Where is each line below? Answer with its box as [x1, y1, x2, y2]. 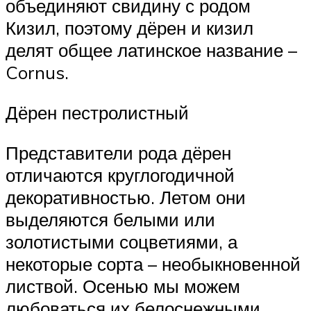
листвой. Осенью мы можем [6, 274, 240, 297]
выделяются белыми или [6, 208, 215, 230]
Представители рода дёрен [6, 141, 231, 164]
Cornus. [6, 61, 69, 84]
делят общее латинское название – [6, 39, 297, 62]
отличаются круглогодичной [6, 163, 235, 186]
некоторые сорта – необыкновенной [6, 252, 301, 275]
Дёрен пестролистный [6, 101, 189, 124]
